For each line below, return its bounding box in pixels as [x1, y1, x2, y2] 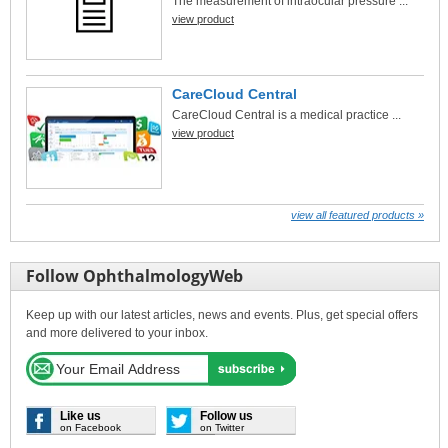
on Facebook [60, 422, 121, 433]
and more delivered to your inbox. [26, 326, 208, 340]
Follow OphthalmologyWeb [26, 265, 243, 287]
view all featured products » [291, 209, 424, 221]
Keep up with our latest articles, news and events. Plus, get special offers [26, 308, 418, 322]
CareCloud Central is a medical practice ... [172, 108, 401, 122]
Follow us [200, 409, 253, 423]
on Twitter [200, 422, 244, 433]
